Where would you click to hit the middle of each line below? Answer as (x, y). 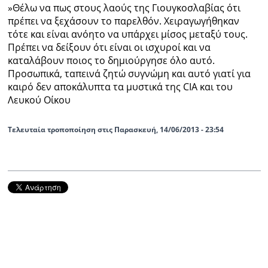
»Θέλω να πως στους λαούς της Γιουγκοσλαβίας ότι (124, 8)
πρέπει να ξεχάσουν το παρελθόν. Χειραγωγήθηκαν (123, 21)
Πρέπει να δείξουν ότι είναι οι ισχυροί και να (109, 48)
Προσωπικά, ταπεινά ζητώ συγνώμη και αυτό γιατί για (129, 74)
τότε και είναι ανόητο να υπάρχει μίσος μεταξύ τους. (127, 34)
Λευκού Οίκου (39, 100)
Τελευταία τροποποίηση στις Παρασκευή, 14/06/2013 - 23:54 (115, 130)
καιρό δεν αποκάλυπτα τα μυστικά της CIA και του (120, 87)
